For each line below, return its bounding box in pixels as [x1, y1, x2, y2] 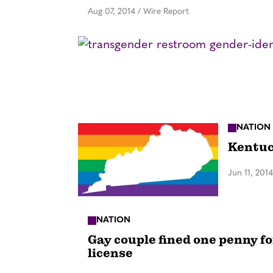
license [88, 245, 133, 261]
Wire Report [143, 7, 189, 16]
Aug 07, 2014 [88, 7, 135, 16]
